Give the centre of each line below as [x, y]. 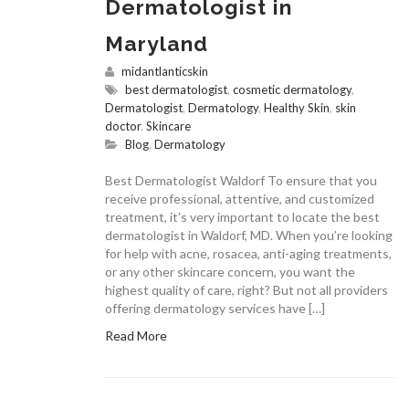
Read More [136, 336]
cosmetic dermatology [292, 90]
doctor [123, 126]
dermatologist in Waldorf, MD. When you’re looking [249, 236]
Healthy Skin [297, 108]
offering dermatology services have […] [215, 309]
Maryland [157, 44]
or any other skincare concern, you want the [230, 272]
